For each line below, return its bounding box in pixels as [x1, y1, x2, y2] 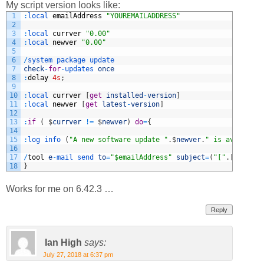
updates [65, 65, 98, 74]
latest [102, 100, 127, 109]
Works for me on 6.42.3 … [6, 184, 114, 194]
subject [176, 153, 205, 162]
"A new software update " [69, 136, 168, 144]
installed [106, 91, 143, 100]
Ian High [45, 237, 82, 248]
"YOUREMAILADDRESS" [106, 12, 180, 21]
